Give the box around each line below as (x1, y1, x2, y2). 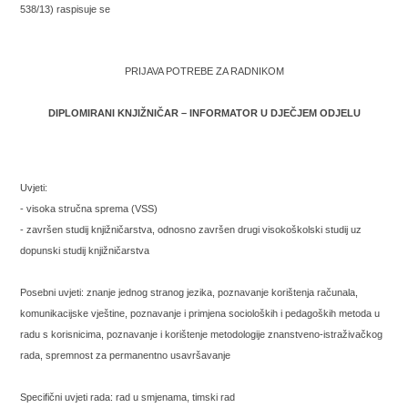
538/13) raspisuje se (20, 4, 111, 15)
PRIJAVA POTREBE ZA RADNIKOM (124, 66, 284, 76)
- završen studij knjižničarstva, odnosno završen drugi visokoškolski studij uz (20, 224, 362, 235)
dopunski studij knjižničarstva (20, 245, 150, 256)
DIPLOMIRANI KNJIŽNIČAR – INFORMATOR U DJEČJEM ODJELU (47, 107, 361, 118)
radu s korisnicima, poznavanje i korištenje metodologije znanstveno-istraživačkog (20, 329, 383, 340)
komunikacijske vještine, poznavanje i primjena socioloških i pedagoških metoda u (20, 308, 381, 319)
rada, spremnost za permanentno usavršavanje (20, 350, 231, 361)
